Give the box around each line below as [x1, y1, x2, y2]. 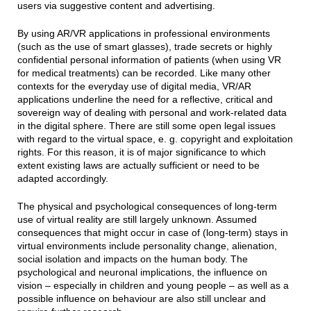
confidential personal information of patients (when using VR [17, 53, 281, 65]
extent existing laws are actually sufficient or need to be [17, 159, 260, 171]
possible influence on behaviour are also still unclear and [17, 292, 266, 304]
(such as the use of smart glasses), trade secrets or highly [17, 40, 272, 52]
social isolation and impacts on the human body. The [17, 253, 248, 264]
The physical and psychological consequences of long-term [17, 200, 277, 212]
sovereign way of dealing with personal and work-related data [17, 106, 287, 118]
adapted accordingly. [17, 172, 108, 184]
